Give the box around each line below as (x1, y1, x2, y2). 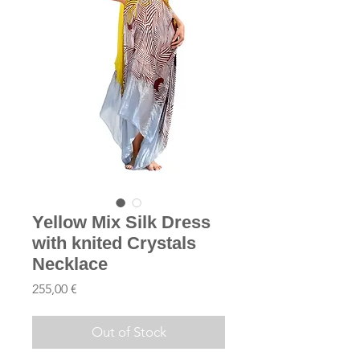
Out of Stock (91, 324, 166, 340)
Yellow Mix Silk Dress (32, 212, 211, 232)
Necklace (32, 254, 108, 274)
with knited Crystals (32, 233, 196, 253)
